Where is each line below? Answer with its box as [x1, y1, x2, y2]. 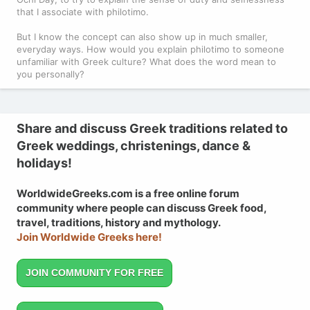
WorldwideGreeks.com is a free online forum [17, 186, 239, 200]
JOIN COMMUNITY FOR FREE [26, 266, 163, 278]
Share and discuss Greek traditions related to [17, 120, 288, 136]
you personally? [17, 68, 84, 80]
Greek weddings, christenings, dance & [17, 138, 250, 153]
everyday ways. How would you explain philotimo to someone [17, 43, 284, 55]
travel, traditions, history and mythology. [17, 215, 221, 229]
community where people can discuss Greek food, [17, 201, 266, 215]
